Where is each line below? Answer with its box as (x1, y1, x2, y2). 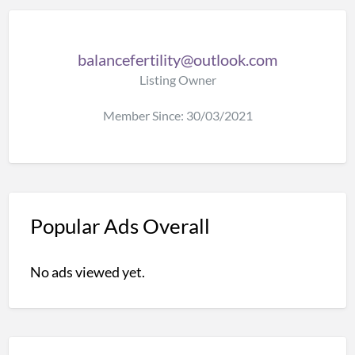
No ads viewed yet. (29, 263, 145, 281)
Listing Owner (139, 71, 216, 87)
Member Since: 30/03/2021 (102, 108, 253, 124)
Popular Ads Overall (29, 213, 210, 238)
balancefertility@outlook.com (78, 49, 277, 69)
